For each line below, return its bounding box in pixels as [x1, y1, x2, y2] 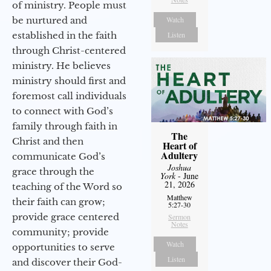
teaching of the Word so [12, 181, 122, 193]
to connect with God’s [12, 105, 113, 117]
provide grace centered [12, 211, 119, 223]
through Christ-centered [12, 45, 126, 57]
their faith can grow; [12, 196, 105, 208]
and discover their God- [12, 256, 122, 269]
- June [175, 170, 199, 182]
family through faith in [12, 120, 117, 132]
